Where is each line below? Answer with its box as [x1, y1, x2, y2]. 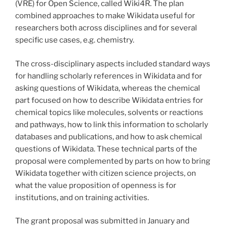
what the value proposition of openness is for [15, 180, 176, 190]
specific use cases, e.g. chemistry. [15, 35, 134, 45]
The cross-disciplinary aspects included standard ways [15, 59, 210, 68]
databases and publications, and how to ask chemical [15, 132, 202, 141]
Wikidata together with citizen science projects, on [15, 168, 196, 178]
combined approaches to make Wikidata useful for [15, 11, 195, 21]
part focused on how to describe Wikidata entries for [15, 95, 203, 105]
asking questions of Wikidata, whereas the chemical [15, 83, 200, 93]
